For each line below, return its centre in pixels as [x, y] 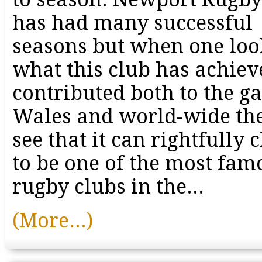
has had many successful [132, 23]
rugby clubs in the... [108, 187]
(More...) [53, 220]
